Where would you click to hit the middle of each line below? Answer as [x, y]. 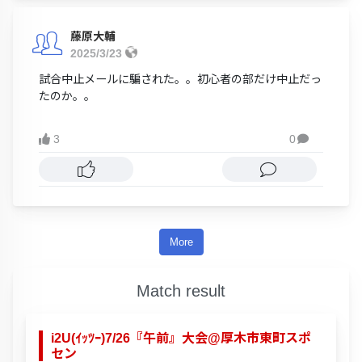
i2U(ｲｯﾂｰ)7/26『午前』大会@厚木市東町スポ [181, 339]
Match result [181, 291]
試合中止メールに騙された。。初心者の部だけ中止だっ [180, 80]
